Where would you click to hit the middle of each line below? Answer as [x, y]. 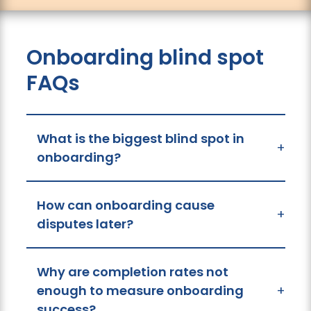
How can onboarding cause [125, 205]
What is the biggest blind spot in [140, 138]
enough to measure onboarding [140, 290]
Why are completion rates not [132, 271]
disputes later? [85, 224]
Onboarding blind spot [145, 57]
